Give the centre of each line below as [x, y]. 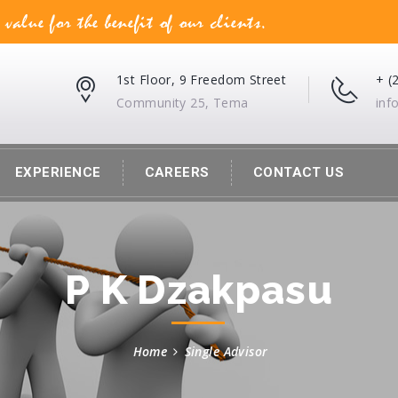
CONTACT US [298, 173]
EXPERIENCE [58, 173]
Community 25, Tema [183, 103]
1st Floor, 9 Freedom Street [202, 80]
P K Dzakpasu [199, 291]
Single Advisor [226, 352]
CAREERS [177, 173]
